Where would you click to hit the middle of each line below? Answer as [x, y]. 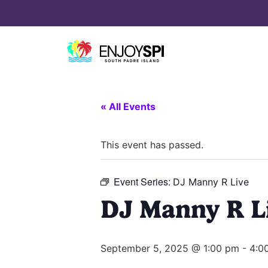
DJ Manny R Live [211, 182]
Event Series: [143, 182]
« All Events [128, 107]
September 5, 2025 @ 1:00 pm [170, 249]
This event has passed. [152, 145]
